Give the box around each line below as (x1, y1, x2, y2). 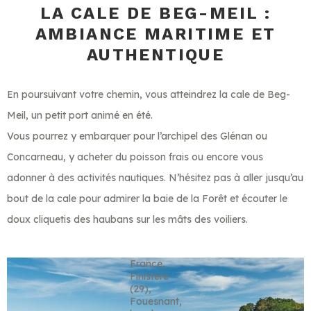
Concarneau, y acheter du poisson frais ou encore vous (7, 150, 263, 163)
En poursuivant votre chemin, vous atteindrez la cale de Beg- (7, 87, 290, 101)
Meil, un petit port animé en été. (7, 108, 153, 121)
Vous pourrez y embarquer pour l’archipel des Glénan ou (7, 129, 267, 142)
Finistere (129, 269, 169, 283)
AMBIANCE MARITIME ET (35, 24, 276, 44)
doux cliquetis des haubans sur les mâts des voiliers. (7, 212, 248, 226)
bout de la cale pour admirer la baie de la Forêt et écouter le (7, 192, 287, 205)
